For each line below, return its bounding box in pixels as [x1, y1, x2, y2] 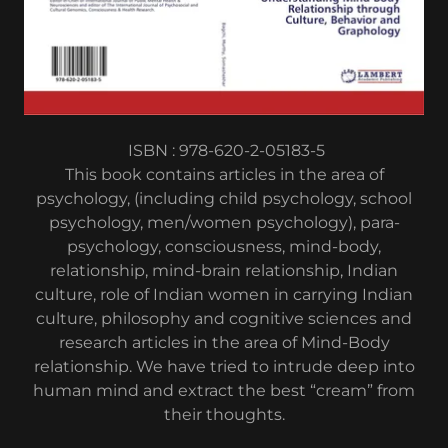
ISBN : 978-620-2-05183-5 [123, 140, 325, 160]
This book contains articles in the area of [64, 164, 384, 184]
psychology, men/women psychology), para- [48, 212, 400, 232]
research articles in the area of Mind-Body [58, 332, 390, 352]
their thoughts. [163, 404, 285, 424]
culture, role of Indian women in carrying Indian [35, 284, 413, 304]
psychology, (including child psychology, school [36, 188, 412, 208]
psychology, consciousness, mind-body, [67, 236, 381, 256]
